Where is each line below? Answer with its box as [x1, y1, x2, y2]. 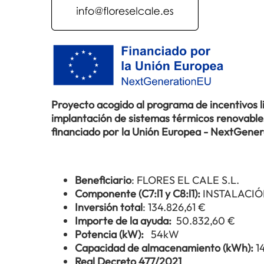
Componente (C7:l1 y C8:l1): [75, 187, 203, 201]
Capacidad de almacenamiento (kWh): [75, 241, 256, 255]
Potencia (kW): [75, 227, 148, 242]
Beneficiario [75, 173, 131, 187]
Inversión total [75, 200, 143, 214]
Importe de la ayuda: [75, 214, 176, 228]
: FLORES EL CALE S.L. [131, 173, 239, 187]
